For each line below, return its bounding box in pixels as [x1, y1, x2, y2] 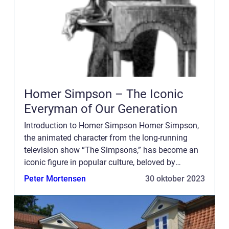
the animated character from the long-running [24, 133, 188, 143]
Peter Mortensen [24, 174, 86, 184]
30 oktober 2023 [145, 174, 205, 184]
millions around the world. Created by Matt [24, 170, 177, 179]
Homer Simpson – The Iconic [24, 87, 184, 101]
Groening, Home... [24, 182, 88, 192]
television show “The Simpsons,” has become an [24, 145, 198, 155]
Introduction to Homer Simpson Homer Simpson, [24, 121, 199, 130]
